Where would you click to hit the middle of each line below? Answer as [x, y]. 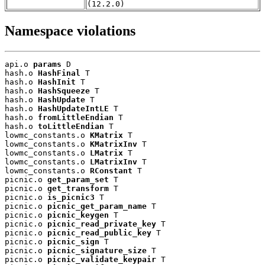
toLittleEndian [71, 126]
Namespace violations [70, 31]
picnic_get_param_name [97, 206]
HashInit [57, 82]
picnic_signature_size [97, 250]
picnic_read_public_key [99, 232]
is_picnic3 [71, 197]
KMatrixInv [114, 144]
